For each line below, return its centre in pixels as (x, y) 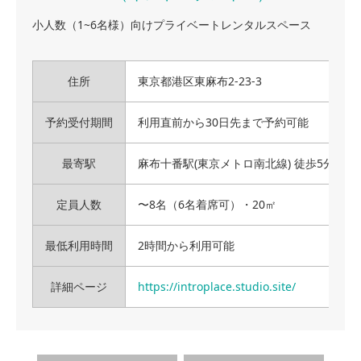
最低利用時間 (79, 245)
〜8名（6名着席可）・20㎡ (207, 204)
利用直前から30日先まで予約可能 (223, 122)
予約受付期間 (79, 122)
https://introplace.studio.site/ (217, 286)
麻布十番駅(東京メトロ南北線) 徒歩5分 (236, 163)
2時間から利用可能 (186, 245)
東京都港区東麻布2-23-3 (200, 81)
